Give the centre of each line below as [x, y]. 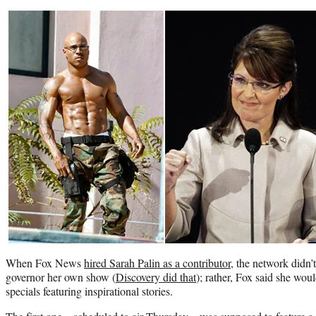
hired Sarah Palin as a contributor [157, 262]
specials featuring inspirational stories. [89, 291]
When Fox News [45, 262]
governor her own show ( [61, 276]
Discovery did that [156, 276]
